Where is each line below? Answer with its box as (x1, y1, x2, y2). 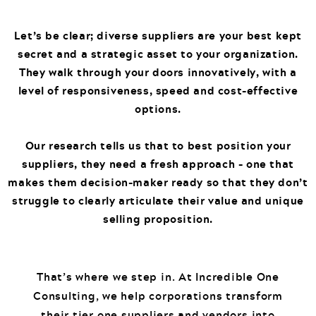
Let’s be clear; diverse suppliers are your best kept (13, 27, 303, 44)
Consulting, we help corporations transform (33, 287, 283, 305)
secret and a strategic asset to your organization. (17, 45, 298, 63)
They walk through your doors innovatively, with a (19, 63, 297, 81)
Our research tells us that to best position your (25, 137, 291, 154)
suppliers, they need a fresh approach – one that (22, 155, 294, 173)
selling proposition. (103, 210, 213, 228)
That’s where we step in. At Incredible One (37, 268, 279, 286)
